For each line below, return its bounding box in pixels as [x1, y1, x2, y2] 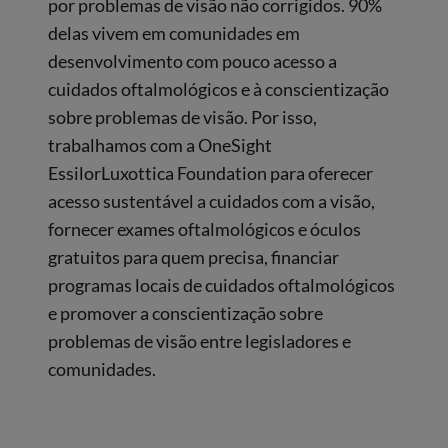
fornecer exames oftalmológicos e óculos [47, 217, 361, 240]
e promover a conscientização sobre [47, 301, 323, 324]
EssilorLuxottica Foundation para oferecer [47, 161, 373, 184]
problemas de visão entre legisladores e [47, 329, 351, 352]
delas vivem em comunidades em [47, 21, 300, 44]
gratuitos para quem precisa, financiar [47, 245, 339, 268]
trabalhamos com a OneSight [47, 133, 272, 156]
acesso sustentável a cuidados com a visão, [47, 189, 375, 212]
